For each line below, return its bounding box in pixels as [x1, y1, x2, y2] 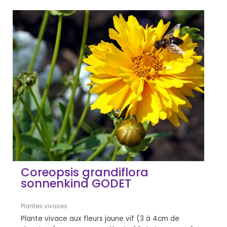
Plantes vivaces [21, 202, 68, 210]
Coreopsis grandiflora [21, 164, 149, 180]
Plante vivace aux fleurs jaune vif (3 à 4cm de [21, 213, 180, 223]
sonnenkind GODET [21, 175, 132, 192]
